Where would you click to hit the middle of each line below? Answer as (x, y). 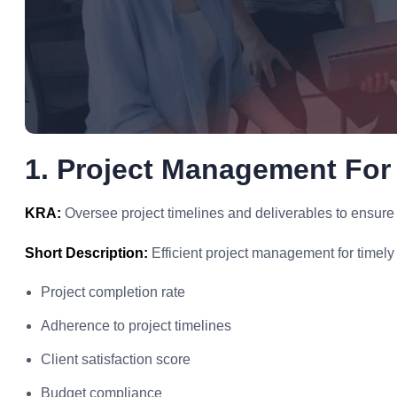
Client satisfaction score (116, 359)
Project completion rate (113, 292)
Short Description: (86, 253)
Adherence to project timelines (136, 326)
